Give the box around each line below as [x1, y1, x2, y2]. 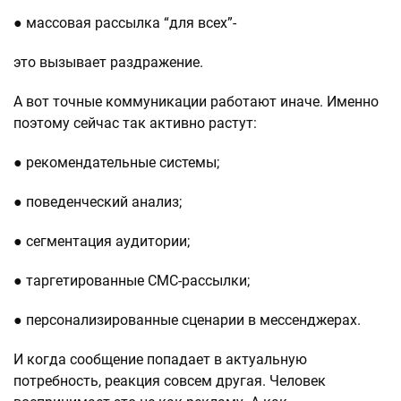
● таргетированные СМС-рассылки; [13, 272, 250, 289]
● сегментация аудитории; [13, 233, 190, 250]
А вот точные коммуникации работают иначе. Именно [13, 93, 379, 110]
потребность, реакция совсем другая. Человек [13, 372, 326, 389]
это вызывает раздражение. [13, 54, 203, 71]
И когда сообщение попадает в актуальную [13, 351, 307, 368]
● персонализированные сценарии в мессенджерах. [13, 311, 361, 328]
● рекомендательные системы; [13, 154, 219, 171]
